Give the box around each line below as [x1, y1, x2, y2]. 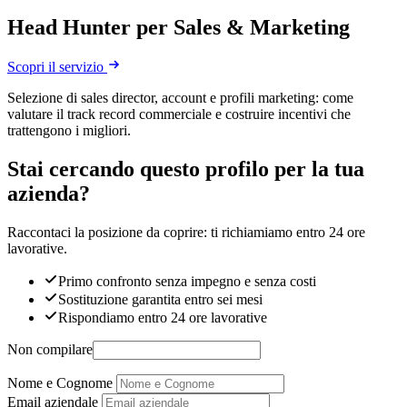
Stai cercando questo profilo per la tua [7, 157, 364, 182]
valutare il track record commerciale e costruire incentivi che [7, 106, 351, 123]
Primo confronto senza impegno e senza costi [58, 273, 316, 290]
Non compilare [7, 342, 93, 358]
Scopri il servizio [7, 59, 107, 75]
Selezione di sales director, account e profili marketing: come [7, 90, 353, 106]
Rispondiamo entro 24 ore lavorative [58, 310, 267, 326]
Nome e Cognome [7, 375, 113, 392]
